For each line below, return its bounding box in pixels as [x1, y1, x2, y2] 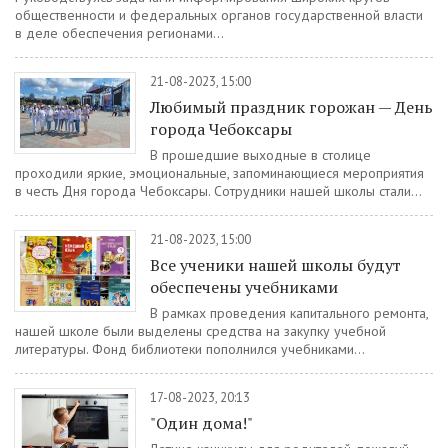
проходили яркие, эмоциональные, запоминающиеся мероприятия [15, 164, 424, 182]
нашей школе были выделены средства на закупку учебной [15, 322, 386, 340]
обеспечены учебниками [150, 276, 338, 298]
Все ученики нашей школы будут [150, 254, 401, 276]
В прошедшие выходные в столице [150, 146, 371, 164]
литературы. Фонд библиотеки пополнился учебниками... [15, 340, 365, 358]
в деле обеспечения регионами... [15, 24, 224, 42]
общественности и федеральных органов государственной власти [15, 6, 423, 24]
